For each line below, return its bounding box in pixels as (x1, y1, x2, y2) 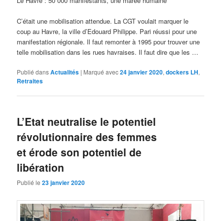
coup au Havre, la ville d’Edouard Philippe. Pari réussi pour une (17, 26, 197, 36)
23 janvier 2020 (42, 178, 85, 187)
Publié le (17, 178, 42, 187)
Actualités (50, 67, 79, 76)
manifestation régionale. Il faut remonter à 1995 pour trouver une (17, 37, 200, 46)
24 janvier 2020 (120, 67, 163, 76)
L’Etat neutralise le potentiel (17, 114, 156, 129)
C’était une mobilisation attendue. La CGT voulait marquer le (17, 16, 189, 26)
